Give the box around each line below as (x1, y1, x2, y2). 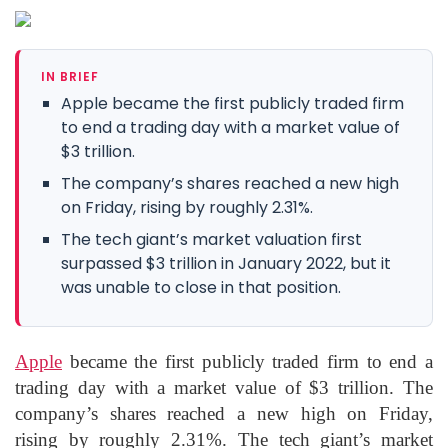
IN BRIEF (41, 67, 99, 85)
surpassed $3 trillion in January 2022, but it (61, 251, 391, 275)
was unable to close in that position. (61, 275, 341, 299)
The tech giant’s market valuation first (61, 227, 362, 251)
